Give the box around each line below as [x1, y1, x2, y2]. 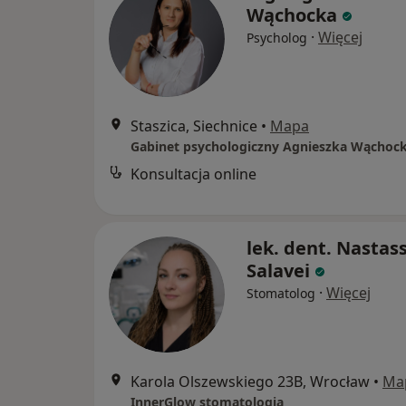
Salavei [246, 258, 310, 284]
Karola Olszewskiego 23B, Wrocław [130, 372, 370, 392]
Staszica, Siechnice [130, 116, 257, 137]
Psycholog [246, 29, 307, 47]
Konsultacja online [130, 164, 256, 185]
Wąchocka [246, 3, 337, 28]
